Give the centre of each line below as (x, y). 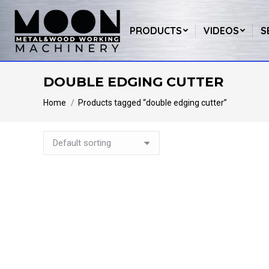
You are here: (70, 97)
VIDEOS (221, 30)
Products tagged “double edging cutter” (153, 102)
